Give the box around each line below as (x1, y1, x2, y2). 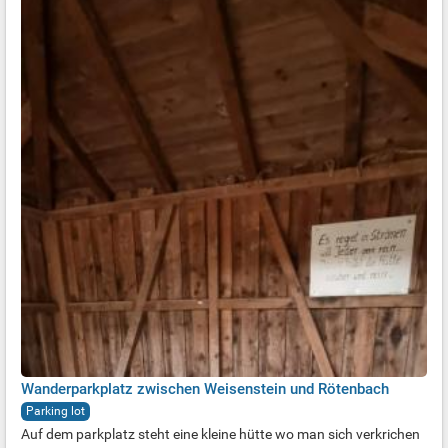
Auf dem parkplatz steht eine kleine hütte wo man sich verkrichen (21, 426, 420, 442)
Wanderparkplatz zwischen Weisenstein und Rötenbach (21, 380, 389, 398)
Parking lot (26, 404, 85, 418)
